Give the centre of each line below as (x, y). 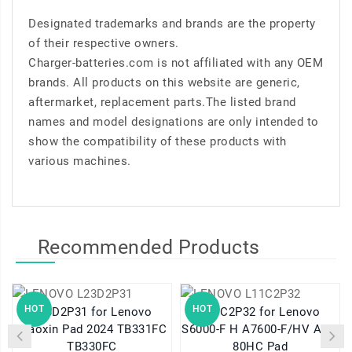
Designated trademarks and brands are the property (172, 24)
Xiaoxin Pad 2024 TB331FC (92, 330)
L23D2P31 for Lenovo (62, 312)
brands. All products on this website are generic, (164, 83)
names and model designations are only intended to (174, 122)
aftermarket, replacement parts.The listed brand (162, 103)
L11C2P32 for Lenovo (230, 312)
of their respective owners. (104, 44)
